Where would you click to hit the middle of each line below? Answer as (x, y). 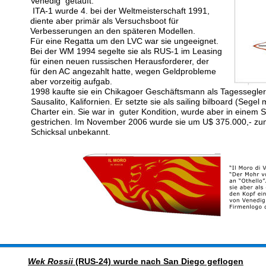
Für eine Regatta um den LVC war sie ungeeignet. (124, 41)
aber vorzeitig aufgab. (72, 81)
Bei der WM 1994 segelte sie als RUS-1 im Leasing (127, 51)
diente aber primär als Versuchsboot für (106, 21)
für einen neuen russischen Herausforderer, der (121, 61)
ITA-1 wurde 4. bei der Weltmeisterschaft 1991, (121, 11)
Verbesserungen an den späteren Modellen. (113, 31)
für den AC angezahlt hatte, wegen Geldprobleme (124, 71)
